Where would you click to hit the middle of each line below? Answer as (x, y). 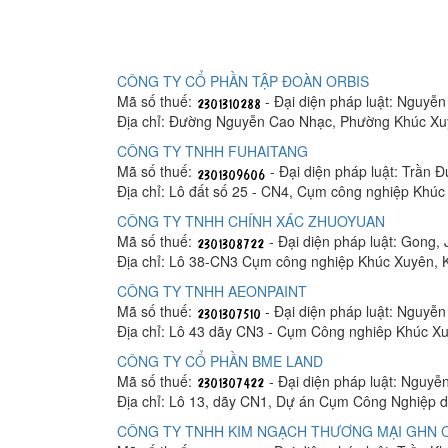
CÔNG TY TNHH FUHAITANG (212, 151)
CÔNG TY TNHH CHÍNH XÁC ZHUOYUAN (251, 221)
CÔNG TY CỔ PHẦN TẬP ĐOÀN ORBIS (243, 81)
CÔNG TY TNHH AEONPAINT (212, 291)
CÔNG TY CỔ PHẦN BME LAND (220, 361)
